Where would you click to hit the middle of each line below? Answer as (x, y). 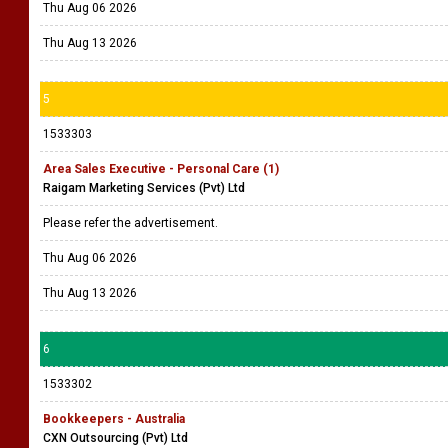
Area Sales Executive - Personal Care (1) (161, 169)
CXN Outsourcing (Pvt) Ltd (115, 438)
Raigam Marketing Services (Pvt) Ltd (144, 188)
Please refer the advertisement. (133, 223)
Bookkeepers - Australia (114, 419)
